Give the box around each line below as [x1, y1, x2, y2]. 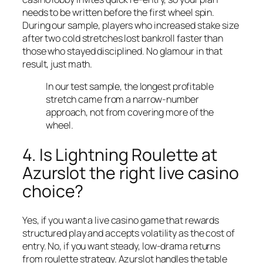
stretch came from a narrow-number [46, 93, 199, 106]
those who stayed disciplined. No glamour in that [22, 44, 223, 58]
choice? [22, 179, 84, 203]
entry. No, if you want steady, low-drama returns [22, 240, 221, 253]
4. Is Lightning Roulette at [22, 143, 218, 166]
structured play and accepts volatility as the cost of [22, 227, 235, 240]
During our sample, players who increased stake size [22, 18, 239, 32]
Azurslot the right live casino [22, 161, 239, 184]
